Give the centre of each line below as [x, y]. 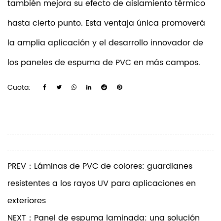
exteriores [27, 201]
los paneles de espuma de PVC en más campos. [104, 63]
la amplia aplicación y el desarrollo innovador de [105, 43]
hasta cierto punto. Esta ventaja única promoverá [106, 23]
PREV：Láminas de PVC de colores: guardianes [100, 166]
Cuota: [19, 87]
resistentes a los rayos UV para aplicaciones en [102, 183]
